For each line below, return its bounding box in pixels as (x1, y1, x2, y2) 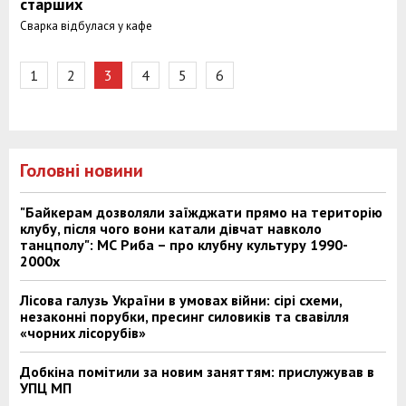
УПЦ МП (20, 379, 72, 397)
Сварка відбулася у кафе (20, 18, 152, 34)
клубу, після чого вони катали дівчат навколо (20, 219, 322, 237)
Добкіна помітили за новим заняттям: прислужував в (20, 362, 374, 381)
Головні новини (20, 159, 143, 182)
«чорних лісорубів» (20, 324, 146, 342)
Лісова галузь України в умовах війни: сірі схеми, (20, 291, 342, 309)
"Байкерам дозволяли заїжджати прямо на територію (20, 203, 382, 221)
